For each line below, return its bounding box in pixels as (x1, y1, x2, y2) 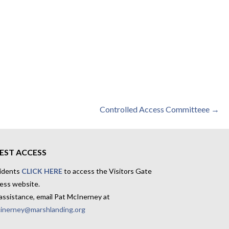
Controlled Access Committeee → (100, 104, 220, 114)
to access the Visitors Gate (62, 166, 152, 175)
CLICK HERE (21, 166, 62, 175)
